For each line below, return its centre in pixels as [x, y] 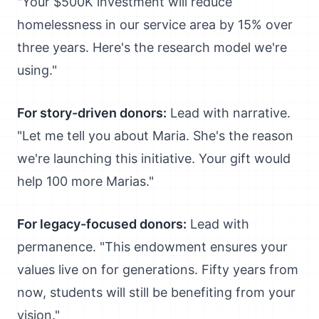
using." [37, 70]
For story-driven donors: [92, 113]
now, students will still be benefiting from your [156, 292]
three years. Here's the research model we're [152, 47]
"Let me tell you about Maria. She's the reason [155, 136]
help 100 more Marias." [85, 181]
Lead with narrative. [229, 113]
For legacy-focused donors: [102, 224]
